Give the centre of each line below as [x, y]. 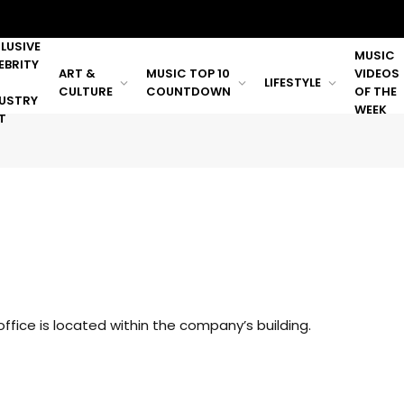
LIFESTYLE [293, 83]
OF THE [376, 92]
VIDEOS [377, 73]
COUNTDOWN [188, 92]
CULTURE [86, 92]
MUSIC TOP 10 [188, 73]
